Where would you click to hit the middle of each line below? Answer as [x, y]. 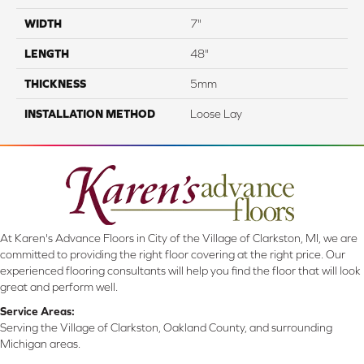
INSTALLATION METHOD [90, 113]
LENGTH [47, 53]
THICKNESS [55, 83]
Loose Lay [216, 113]
